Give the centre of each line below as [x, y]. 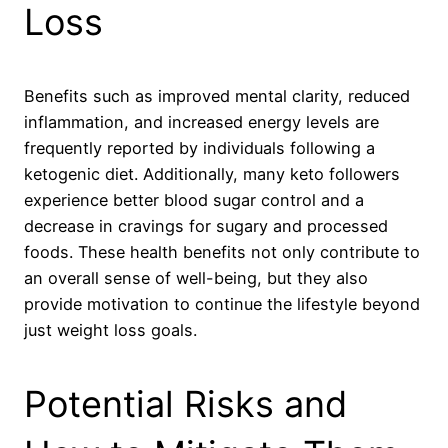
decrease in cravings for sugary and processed [206, 225]
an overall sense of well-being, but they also [196, 277]
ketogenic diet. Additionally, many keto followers [212, 173]
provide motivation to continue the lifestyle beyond [222, 303]
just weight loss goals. [110, 329]
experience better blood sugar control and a [194, 199]
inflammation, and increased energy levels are [201, 121]
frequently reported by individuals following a [199, 147]
